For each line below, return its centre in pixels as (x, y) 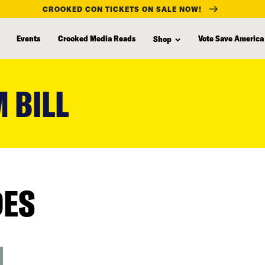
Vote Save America (231, 38)
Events (28, 38)
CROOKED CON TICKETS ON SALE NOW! (122, 9)
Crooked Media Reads (97, 38)
